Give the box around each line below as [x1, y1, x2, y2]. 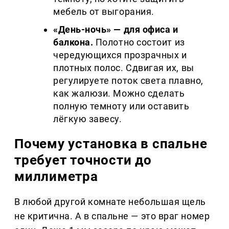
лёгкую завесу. [53, 113, 122, 125]
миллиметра [14, 169, 98, 185]
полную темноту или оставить [53, 101, 190, 112]
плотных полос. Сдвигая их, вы [53, 62, 194, 74]
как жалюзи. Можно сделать [53, 88, 185, 99]
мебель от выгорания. [53, 6, 154, 17]
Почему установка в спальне [14, 136, 208, 152]
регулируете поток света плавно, [53, 75, 203, 86]
